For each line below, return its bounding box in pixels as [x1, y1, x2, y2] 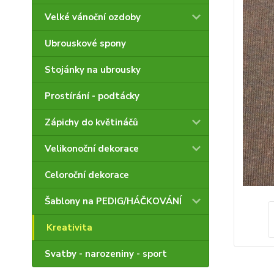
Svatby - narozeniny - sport [45, 248, 167, 260]
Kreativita [46, 221, 92, 234]
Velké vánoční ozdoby [45, 11, 141, 23]
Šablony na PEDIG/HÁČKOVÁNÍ [45, 195, 182, 207]
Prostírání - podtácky [45, 90, 139, 102]
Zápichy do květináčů [45, 116, 138, 128]
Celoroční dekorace [45, 169, 129, 181]
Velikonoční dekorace [45, 143, 139, 155]
